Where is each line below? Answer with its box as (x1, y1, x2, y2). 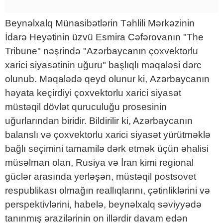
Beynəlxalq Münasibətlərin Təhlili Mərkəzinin (5, 18, 195, 28)
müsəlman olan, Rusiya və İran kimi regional (5, 157, 194, 168)
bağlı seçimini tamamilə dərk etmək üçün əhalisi (5, 143, 209, 154)
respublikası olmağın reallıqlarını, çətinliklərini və (5, 185, 210, 196)
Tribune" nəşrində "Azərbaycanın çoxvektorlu (5, 46, 198, 56)
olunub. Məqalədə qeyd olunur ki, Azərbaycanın (5, 74, 210, 84)
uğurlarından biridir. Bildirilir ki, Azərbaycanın (5, 115, 193, 126)
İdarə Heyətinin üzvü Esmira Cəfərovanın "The (5, 32, 204, 42)
